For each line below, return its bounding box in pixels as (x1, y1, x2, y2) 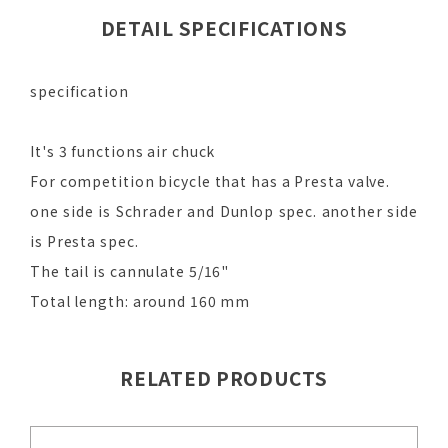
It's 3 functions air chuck (30, 141, 216, 162)
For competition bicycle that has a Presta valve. (30, 171, 391, 192)
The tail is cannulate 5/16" (30, 261, 230, 282)
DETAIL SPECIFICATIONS (100, 14, 348, 42)
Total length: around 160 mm (30, 291, 251, 312)
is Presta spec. (30, 231, 139, 252)
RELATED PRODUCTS (120, 364, 328, 392)
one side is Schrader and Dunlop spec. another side (30, 201, 418, 222)
